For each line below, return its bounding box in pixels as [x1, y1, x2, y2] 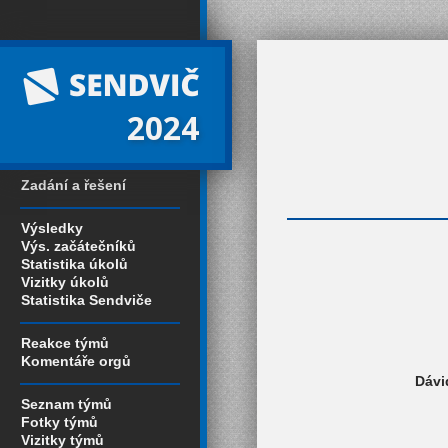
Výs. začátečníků [21, 238, 136, 254]
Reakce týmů [21, 335, 109, 351]
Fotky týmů [21, 414, 98, 430]
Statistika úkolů [21, 256, 128, 272]
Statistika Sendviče [21, 292, 152, 308]
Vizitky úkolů [21, 274, 109, 290]
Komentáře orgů [21, 353, 131, 369]
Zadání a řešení [21, 177, 126, 193]
